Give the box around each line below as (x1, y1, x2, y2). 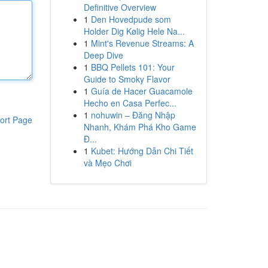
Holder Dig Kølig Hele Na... (83, 25, 185, 37)
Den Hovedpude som (90, 13, 171, 25)
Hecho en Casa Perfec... (83, 97, 176, 109)
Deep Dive (83, 49, 123, 61)
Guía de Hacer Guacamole (90, 85, 193, 97)
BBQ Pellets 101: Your (90, 61, 175, 73)
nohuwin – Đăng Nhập (90, 109, 175, 121)
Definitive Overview (83, 1, 156, 13)
